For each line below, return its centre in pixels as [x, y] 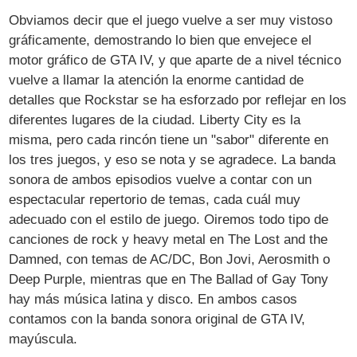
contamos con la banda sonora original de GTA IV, [157, 319]
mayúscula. [43, 339]
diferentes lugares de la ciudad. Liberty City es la [155, 120]
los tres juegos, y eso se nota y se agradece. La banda [173, 159]
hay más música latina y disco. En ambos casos [153, 299]
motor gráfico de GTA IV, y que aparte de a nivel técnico [175, 60]
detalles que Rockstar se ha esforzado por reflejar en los [178, 100]
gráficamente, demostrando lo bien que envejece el [161, 40]
